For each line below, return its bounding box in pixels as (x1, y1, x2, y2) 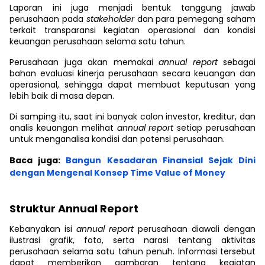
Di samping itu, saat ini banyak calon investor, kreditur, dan (9, 111, 256, 122)
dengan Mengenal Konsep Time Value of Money (9, 167, 225, 179)
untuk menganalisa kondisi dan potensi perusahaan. (9, 133, 225, 145)
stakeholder (86, 13, 134, 25)
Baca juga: (9, 154, 61, 166)
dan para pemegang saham (134, 13, 256, 25)
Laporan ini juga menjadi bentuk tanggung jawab (9, 2, 256, 14)
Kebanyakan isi (9, 223, 76, 235)
